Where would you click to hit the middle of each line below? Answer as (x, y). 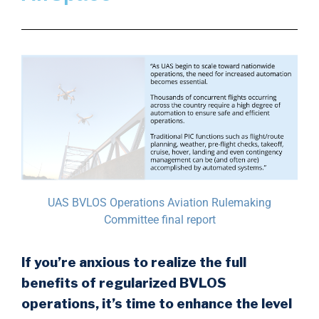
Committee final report (159, 220)
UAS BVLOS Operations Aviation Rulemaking (159, 203)
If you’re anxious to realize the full (134, 263)
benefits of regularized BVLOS (124, 283)
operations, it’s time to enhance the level (157, 304)
